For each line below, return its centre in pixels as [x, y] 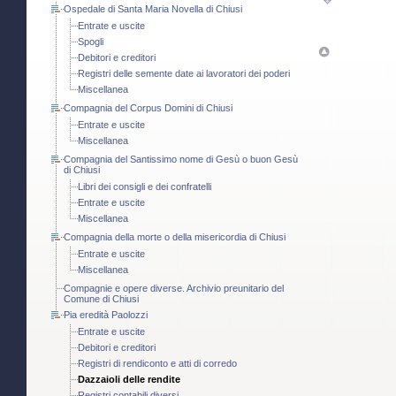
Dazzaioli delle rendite [129, 380]
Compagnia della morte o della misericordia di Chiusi [175, 237]
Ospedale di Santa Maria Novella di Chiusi [153, 9]
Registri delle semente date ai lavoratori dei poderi [184, 74]
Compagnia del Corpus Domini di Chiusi [148, 108]
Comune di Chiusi [101, 299]
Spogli [91, 42]
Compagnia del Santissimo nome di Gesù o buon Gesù [181, 160]
